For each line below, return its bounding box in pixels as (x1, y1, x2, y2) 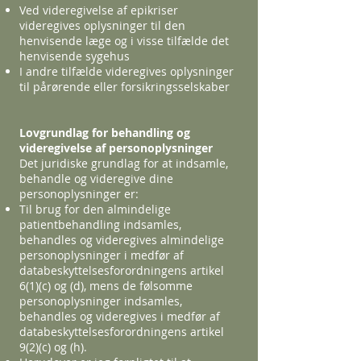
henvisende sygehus (19, 48, 130, 64)
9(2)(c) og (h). (19, 339, 90, 355)
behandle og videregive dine (19, 171, 173, 186)
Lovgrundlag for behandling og (19, 125, 190, 140)
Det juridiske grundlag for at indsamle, (19, 156, 228, 171)
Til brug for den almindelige (19, 201, 171, 217)
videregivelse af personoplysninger (19, 140, 213, 156)
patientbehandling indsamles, (19, 217, 181, 232)
